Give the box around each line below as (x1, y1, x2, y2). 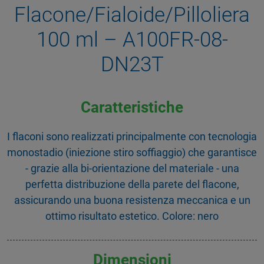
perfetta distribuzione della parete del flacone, (25, 177, 239, 190)
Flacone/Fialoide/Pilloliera (14, 2, 250, 27)
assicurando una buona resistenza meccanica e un (14, 193, 250, 206)
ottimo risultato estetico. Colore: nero (45, 209, 219, 222)
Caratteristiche (81, 98, 183, 117)
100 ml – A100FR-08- (36, 27, 228, 52)
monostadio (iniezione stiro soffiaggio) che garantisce (7, 146, 257, 159)
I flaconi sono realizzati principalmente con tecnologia (7, 130, 257, 143)
